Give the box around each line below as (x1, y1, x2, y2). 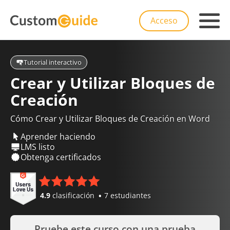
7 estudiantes (104, 190, 151, 200)
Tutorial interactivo (24, 57, 82, 67)
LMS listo (21, 141, 55, 152)
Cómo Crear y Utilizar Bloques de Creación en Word (10, 113, 210, 124)
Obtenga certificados (21, 151, 101, 163)
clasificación (50, 190, 97, 200)
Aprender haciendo (21, 130, 95, 142)
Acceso (150, 15, 178, 26)
